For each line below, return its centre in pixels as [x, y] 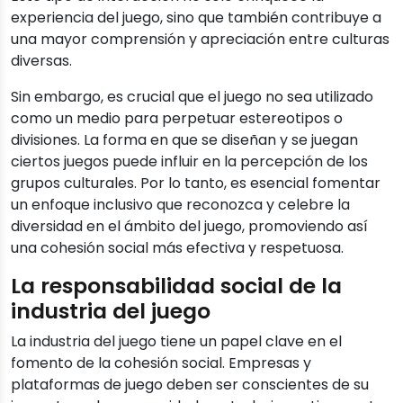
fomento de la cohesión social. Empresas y [161, 363]
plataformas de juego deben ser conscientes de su [190, 385]
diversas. [41, 61]
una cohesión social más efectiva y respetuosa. [177, 248]
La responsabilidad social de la [176, 286]
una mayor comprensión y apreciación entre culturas [200, 40]
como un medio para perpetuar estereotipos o [177, 119]
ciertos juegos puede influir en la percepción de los [189, 162]
